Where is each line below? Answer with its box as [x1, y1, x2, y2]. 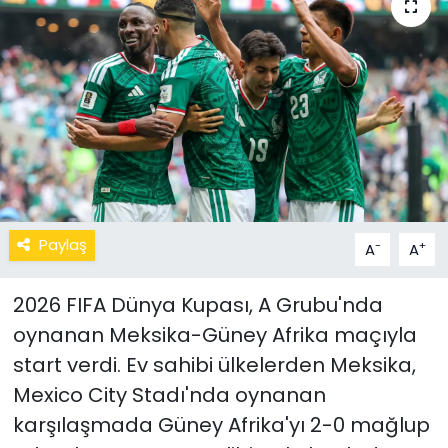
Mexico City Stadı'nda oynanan [12, 381, 326, 410]
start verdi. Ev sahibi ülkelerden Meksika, [12, 351, 416, 380]
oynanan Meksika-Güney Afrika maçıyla [12, 321, 417, 350]
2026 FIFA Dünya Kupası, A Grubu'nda [12, 291, 383, 320]
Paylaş [38, 234, 87, 256]
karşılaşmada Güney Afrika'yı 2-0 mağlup [12, 411, 430, 440]
